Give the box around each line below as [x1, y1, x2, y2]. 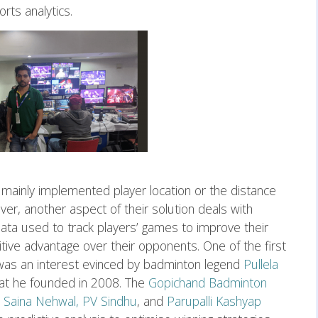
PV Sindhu [82, 292, 137, 310]
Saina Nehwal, [4, 292, 79, 310]
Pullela [243, 256, 278, 273]
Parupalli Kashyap [167, 292, 261, 310]
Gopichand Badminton [148, 274, 267, 292]
